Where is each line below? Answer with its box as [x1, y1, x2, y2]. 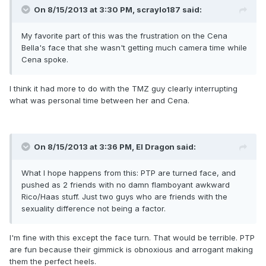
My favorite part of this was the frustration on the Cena [21, 31, 227, 41]
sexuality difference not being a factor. [21, 204, 166, 214]
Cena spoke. [21, 55, 71, 65]
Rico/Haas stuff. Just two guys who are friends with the [21, 192, 227, 202]
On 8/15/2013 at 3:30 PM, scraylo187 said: [34, 5, 202, 15]
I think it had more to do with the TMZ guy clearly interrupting [9, 84, 237, 94]
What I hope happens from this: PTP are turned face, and [21, 168, 236, 178]
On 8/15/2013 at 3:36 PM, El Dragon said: [34, 142, 196, 152]
